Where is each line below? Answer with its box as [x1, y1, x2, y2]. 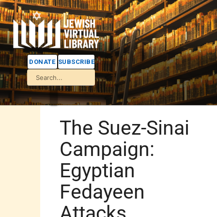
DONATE [29, 58, 56, 65]
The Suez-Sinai [60, 116, 190, 139]
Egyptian [60, 158, 136, 182]
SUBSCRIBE [58, 58, 94, 65]
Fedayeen [60, 180, 145, 203]
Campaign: [60, 137, 155, 161]
